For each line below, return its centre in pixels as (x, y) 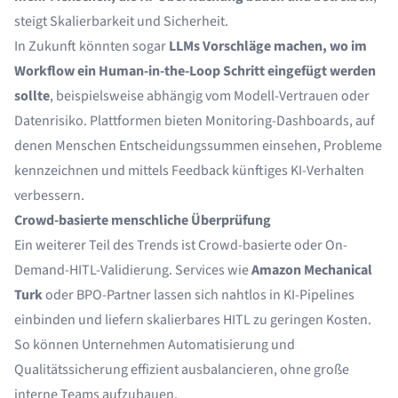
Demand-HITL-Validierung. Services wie (133, 270)
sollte (32, 96)
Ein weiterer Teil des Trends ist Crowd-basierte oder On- (181, 245)
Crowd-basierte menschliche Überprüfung (143, 220)
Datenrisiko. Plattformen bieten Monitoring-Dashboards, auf (195, 121)
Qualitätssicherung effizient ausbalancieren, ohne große (182, 370)
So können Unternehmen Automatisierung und (155, 345)
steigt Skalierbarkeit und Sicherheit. (121, 21)
